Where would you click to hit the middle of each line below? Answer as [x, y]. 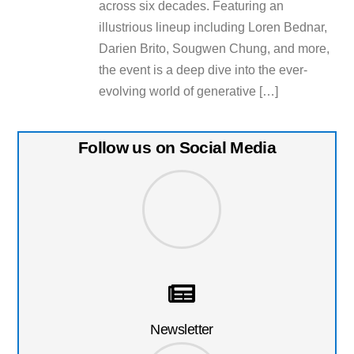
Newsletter [182, 329]
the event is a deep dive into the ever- [203, 70]
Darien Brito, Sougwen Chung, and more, [215, 48]
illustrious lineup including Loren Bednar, [213, 27]
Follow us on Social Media [177, 147]
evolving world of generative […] [189, 91]
